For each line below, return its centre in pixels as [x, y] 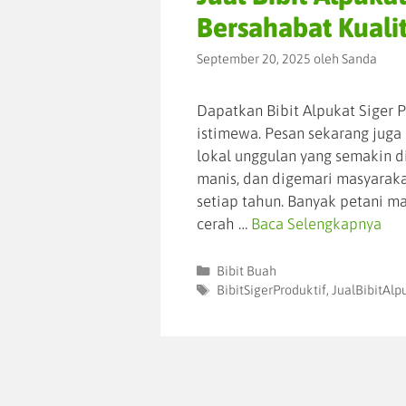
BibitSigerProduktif [271, 290]
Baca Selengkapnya [316, 224]
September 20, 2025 [254, 59]
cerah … [224, 224]
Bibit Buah [246, 271]
